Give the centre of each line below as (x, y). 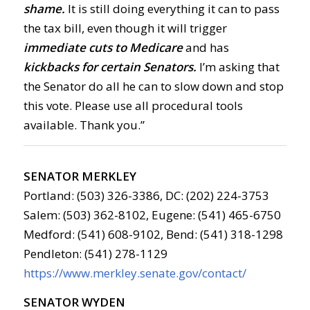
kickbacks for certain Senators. (110, 67)
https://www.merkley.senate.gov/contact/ (135, 273)
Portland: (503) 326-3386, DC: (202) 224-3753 (146, 195)
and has (206, 48)
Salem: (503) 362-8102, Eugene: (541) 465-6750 (152, 215)
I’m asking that (238, 67)
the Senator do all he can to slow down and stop (153, 86)
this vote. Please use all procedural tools (133, 106)
